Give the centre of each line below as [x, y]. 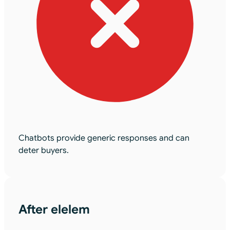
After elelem [54, 210]
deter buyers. [44, 151]
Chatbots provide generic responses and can [104, 138]
